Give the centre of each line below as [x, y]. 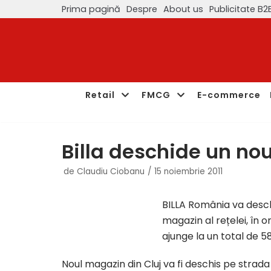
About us [183, 9]
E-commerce [229, 95]
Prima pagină [91, 9]
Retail [100, 95]
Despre [142, 9]
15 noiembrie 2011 [188, 171]
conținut [32, 64]
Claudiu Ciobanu [111, 171]
